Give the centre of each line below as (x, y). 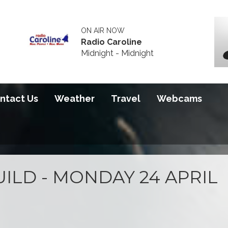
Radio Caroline (112, 42)
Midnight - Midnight (118, 53)
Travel (126, 99)
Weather (75, 99)
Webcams (179, 99)
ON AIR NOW (103, 30)
